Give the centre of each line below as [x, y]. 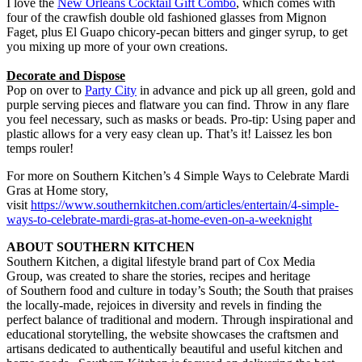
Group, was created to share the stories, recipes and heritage [158, 276]
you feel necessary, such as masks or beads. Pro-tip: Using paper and [181, 119]
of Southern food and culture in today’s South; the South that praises [180, 290]
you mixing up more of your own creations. [117, 46]
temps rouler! [40, 148]
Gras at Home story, [57, 190]
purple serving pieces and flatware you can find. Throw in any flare [178, 104]
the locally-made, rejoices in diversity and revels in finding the [164, 305]
